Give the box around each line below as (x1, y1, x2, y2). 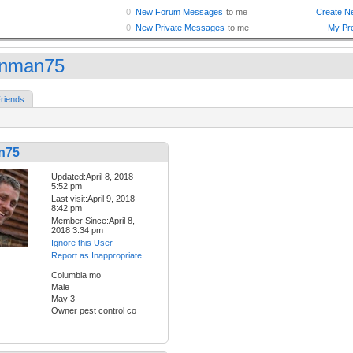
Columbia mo (51, 270, 101, 281)
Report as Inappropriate (51, 251, 142, 261)
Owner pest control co (51, 306, 136, 316)
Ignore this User (51, 238, 113, 248)
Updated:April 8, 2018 (51, 172, 133, 182)
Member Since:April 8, (51, 216, 135, 226)
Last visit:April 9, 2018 (51, 194, 135, 204)
